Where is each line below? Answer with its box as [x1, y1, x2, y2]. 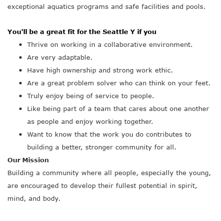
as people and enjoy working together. [27, 117, 153, 125]
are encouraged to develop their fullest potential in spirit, [7, 182, 197, 189]
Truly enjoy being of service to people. [27, 92, 154, 100]
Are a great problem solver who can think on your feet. [27, 79, 211, 87]
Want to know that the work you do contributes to [27, 130, 191, 138]
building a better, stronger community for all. [27, 143, 177, 151]
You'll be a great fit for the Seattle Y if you [7, 28, 156, 36]
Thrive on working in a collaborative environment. [27, 40, 193, 48]
